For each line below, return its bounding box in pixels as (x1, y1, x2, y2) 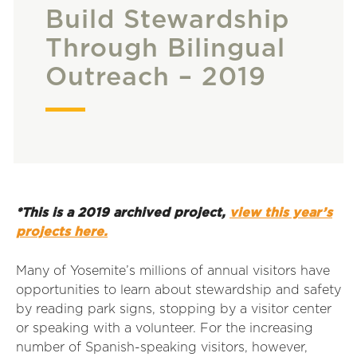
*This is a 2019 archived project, (16, 206, 229, 219)
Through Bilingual (45, 36, 285, 61)
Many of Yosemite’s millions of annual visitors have (16, 265, 330, 277)
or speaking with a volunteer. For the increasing (16, 322, 313, 335)
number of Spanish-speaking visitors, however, (16, 341, 308, 354)
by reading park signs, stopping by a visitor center (16, 303, 331, 316)
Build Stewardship (45, 7, 289, 33)
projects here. (16, 226, 108, 238)
